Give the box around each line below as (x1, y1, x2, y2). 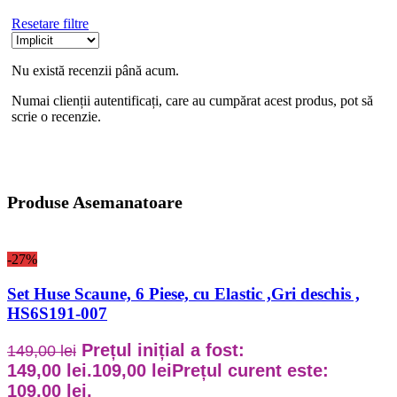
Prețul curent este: (172, 360, 329, 380)
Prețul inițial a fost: (82, 339, 245, 360)
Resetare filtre (12, 15, 89, 31)
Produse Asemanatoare (7, 191, 183, 212)
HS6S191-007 (7, 303, 107, 323)
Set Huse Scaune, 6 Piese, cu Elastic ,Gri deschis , (7, 284, 360, 303)
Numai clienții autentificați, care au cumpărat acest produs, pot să (12, 92, 373, 108)
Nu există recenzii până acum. (12, 62, 179, 78)
